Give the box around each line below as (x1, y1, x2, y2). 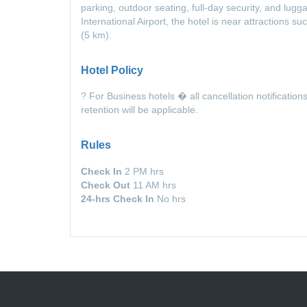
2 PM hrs (125, 165, 164, 177)
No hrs (157, 193, 186, 204)
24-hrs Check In (81, 193, 157, 204)
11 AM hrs (133, 179, 176, 191)
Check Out (81, 179, 133, 191)
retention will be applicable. (81, 104, 198, 116)
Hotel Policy (81, 64, 143, 76)
